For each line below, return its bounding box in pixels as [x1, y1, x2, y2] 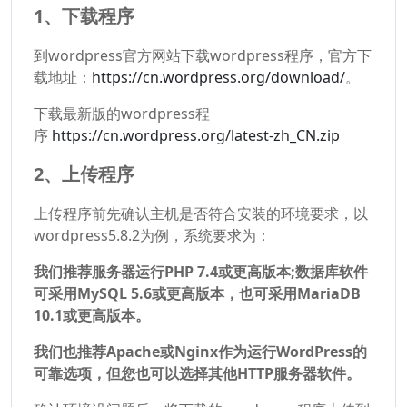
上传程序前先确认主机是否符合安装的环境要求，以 [34, 203, 368, 223]
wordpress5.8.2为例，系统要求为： [34, 225, 271, 245]
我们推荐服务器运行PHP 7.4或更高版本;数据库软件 [34, 262, 368, 282]
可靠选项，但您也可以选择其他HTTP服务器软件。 [34, 363, 361, 383]
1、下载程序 [34, 4, 134, 28]
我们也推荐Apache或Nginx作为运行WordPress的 [34, 342, 367, 362]
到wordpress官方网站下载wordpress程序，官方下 [34, 45, 372, 65]
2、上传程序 [34, 162, 134, 186]
